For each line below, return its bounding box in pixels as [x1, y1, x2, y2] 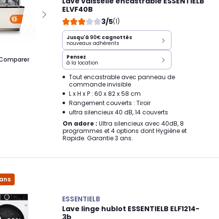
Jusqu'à [66, 33, 90, 41]
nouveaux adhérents [66, 39, 119, 47]
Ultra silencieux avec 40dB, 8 [97, 119, 184, 128]
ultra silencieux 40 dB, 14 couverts [69, 108, 168, 116]
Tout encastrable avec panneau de [69, 72, 175, 81]
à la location [66, 59, 98, 66]
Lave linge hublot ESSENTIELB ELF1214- [62, 203, 199, 214]
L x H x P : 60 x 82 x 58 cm [69, 89, 141, 98]
